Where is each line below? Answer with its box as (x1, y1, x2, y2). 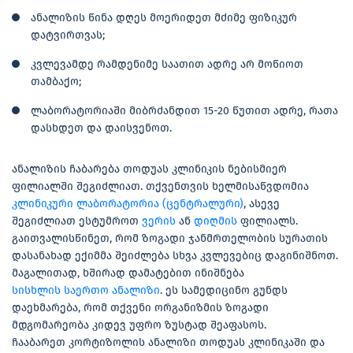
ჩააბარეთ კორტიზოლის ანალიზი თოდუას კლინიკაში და (12, 335, 325, 349)
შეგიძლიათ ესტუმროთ (12, 214, 142, 228)
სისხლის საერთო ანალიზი (12, 283, 160, 297)
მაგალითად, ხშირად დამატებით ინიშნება (12, 266, 244, 280)
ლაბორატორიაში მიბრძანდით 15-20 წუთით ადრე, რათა (31, 103, 338, 117)
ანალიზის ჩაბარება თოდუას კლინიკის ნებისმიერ (12, 162, 287, 176)
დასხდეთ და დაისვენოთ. (31, 121, 172, 135)
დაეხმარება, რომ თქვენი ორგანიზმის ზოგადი (12, 300, 269, 314)
